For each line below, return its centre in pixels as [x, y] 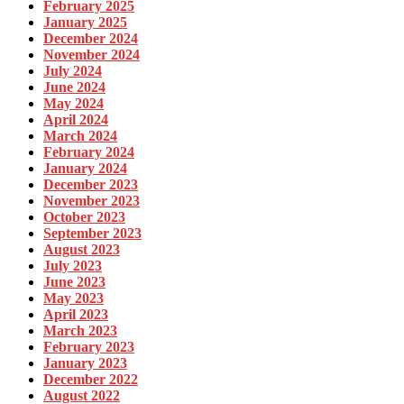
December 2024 [91, 38]
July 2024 [73, 70]
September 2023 [92, 233]
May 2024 [73, 103]
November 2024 [92, 54]
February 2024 [89, 151]
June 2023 [74, 281]
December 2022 [91, 379]
